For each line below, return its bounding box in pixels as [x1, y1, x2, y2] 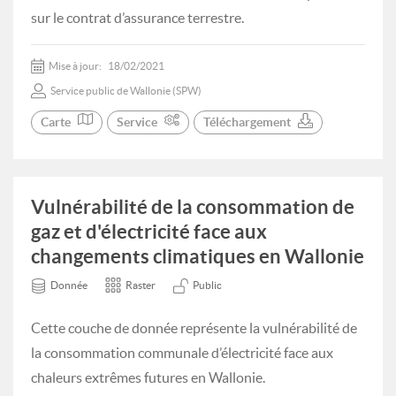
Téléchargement [203, 115, 291, 129]
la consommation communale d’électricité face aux [31, 345, 333, 361]
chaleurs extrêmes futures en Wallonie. [31, 369, 265, 385]
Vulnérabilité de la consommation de [31, 195, 354, 217]
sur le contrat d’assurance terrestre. [31, 10, 244, 26]
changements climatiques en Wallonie [31, 245, 364, 267]
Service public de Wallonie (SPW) [50, 85, 202, 96]
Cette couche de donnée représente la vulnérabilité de [31, 320, 357, 336]
